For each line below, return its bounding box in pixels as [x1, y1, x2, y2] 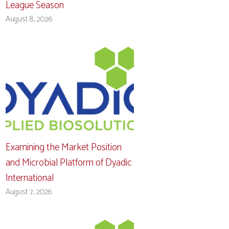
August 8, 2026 [6, 12, 53, 26]
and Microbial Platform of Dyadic [6, 154, 132, 171]
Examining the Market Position [6, 139, 122, 155]
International [6, 170, 54, 186]
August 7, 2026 [6, 185, 53, 198]
